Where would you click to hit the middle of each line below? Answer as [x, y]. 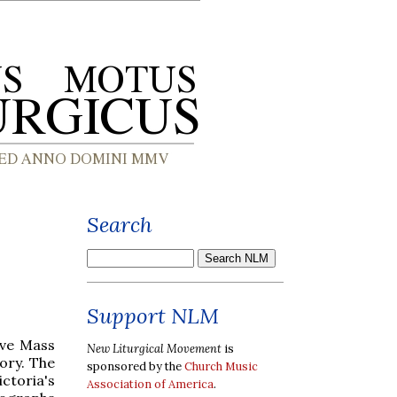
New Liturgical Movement [154, 348]
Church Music [221, 366]
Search [120, 225]
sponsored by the [136, 366]
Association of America [150, 384]
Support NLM [153, 316]
